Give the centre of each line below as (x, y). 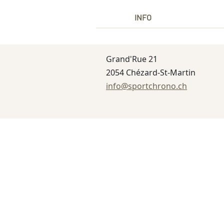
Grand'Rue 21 (132, 59)
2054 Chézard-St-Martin (151, 72)
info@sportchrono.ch (146, 86)
